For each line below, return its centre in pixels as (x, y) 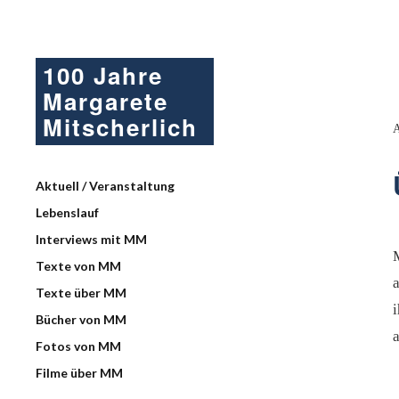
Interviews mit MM (91, 239)
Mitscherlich (120, 127)
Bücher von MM (81, 319)
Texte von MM (78, 266)
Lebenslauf (67, 212)
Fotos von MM (78, 346)
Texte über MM (81, 293)
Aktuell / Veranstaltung (105, 186)
